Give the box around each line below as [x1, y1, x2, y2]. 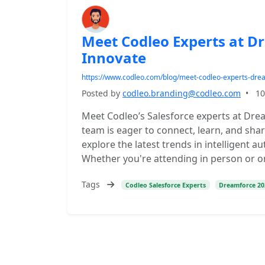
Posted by [82, 88, 122, 99]
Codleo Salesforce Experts [125, 180, 206, 189]
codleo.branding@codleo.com [122, 88, 241, 99]
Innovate [82, 48, 146, 67]
